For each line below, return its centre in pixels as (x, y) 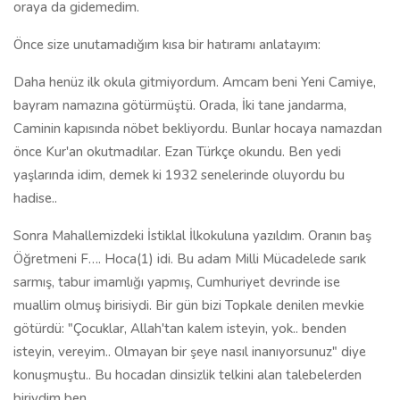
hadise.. (35, 198)
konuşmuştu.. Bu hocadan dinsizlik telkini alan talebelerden (187, 375)
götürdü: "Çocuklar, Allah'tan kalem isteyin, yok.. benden (180, 329)
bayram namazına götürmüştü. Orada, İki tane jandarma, (180, 105)
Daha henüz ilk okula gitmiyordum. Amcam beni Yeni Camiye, (195, 82)
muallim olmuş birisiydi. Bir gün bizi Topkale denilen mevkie (189, 305)
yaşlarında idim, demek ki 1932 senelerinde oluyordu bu (179, 175)
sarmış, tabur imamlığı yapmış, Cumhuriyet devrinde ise (177, 282)
